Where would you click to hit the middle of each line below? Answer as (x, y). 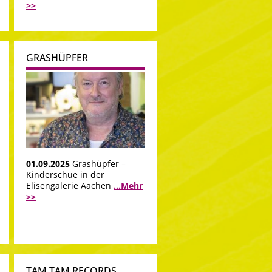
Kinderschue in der (65, 174)
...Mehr (128, 185)
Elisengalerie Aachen (70, 185)
